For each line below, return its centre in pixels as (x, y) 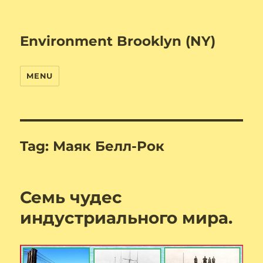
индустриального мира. (127, 218)
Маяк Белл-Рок (109, 146)
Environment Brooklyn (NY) (118, 41)
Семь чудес (71, 197)
